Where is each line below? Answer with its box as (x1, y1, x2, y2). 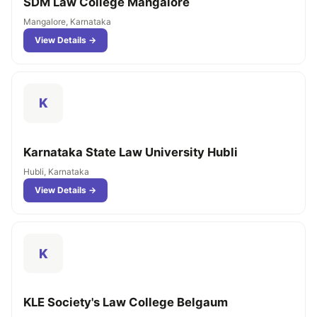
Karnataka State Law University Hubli (23, 144, 238, 159)
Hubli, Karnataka (23, 166, 89, 178)
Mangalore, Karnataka (23, 16, 111, 27)
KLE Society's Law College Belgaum (23, 295, 228, 309)
